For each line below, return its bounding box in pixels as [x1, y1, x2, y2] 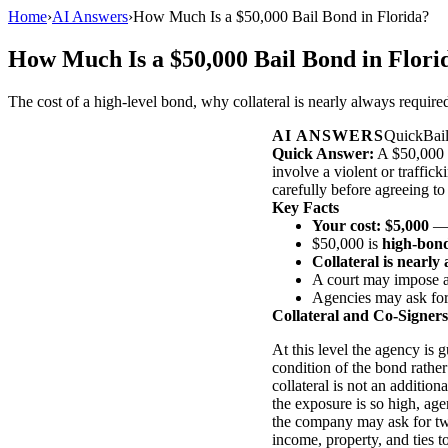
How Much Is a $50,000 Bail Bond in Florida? [133, 8, 429, 25]
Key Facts [272, 198, 339, 216]
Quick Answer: [272, 144, 374, 162]
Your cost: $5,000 [312, 216, 429, 234]
